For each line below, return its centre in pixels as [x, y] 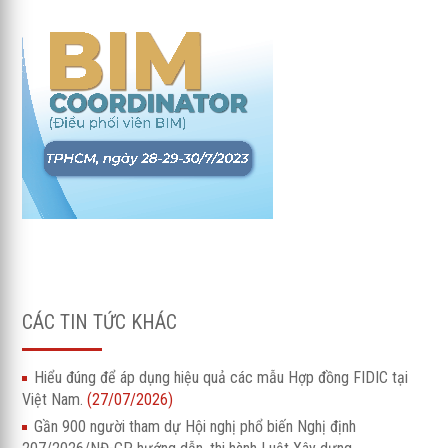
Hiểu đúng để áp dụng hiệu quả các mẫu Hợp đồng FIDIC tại [221, 377]
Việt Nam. [55, 399]
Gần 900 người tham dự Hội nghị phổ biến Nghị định [195, 426]
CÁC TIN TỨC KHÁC [100, 321]
